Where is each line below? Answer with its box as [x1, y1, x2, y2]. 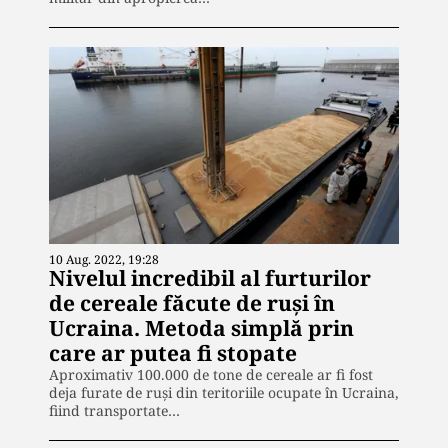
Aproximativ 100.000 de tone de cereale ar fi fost [49, 364, 373, 384]
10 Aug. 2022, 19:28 [49, 250, 159, 268]
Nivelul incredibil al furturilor [49, 263, 371, 292]
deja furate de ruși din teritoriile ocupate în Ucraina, [49, 382, 399, 402]
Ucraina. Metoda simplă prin [49, 313, 354, 342]
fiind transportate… [49, 400, 180, 420]
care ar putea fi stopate [49, 338, 297, 367]
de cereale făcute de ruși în [49, 288, 335, 317]
